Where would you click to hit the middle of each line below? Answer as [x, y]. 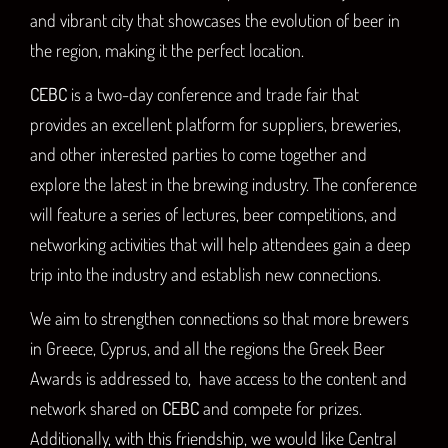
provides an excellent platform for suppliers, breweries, [215, 124]
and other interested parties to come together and [198, 154]
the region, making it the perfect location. [167, 49]
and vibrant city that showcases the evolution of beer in [215, 19]
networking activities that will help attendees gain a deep [220, 244]
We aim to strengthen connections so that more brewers [219, 318]
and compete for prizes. [280, 408]
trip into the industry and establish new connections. [205, 274]
